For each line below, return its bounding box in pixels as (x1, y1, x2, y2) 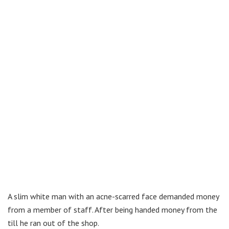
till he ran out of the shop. (8, 217, 99, 228)
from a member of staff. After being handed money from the (8, 204, 217, 215)
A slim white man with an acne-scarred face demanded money (8, 191, 219, 201)
